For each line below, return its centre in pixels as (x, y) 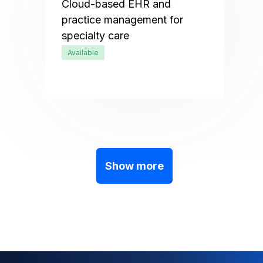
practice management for (123, 20)
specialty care (96, 36)
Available (83, 53)
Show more (134, 166)
